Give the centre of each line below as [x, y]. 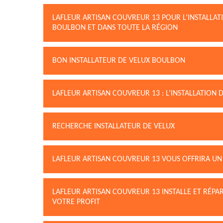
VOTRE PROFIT [76, 202]
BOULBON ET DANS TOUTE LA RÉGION [115, 28]
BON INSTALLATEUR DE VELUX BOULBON [119, 61]
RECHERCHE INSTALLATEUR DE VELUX [113, 126]
